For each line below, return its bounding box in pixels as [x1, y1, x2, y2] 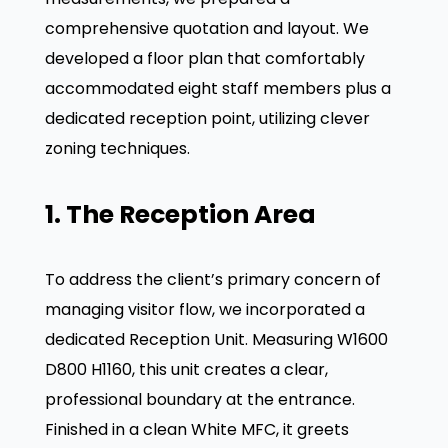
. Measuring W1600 [244, 328, 388, 352]
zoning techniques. [44, 136, 190, 160]
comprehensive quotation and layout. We [44, 16, 369, 40]
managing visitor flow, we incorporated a [44, 298, 365, 322]
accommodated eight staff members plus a [44, 76, 391, 100]
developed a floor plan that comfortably [44, 46, 365, 70]
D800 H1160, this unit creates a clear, [44, 358, 328, 382]
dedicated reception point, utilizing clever [44, 106, 370, 130]
